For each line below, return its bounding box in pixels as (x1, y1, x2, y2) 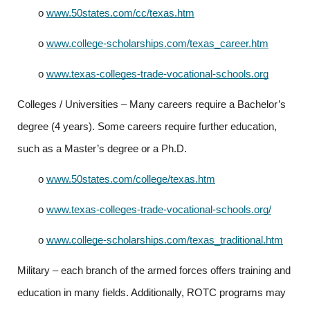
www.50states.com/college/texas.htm (46, 174, 215, 185)
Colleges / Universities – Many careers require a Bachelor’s (17, 99, 286, 110)
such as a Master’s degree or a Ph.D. (17, 143, 187, 154)
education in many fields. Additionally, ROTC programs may (17, 287, 286, 298)
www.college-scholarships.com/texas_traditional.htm (46, 235, 283, 246)
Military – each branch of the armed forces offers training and (17, 265, 291, 276)
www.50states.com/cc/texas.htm (46, 8, 194, 19)
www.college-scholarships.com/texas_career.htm (46, 38, 268, 49)
